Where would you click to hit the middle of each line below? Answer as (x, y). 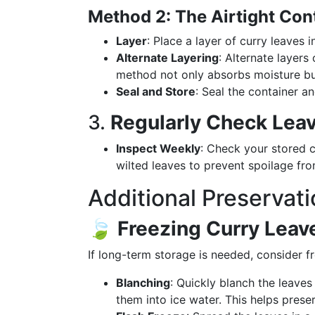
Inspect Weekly (158, 148)
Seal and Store (156, 91)
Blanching (143, 283)
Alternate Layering (167, 58)
